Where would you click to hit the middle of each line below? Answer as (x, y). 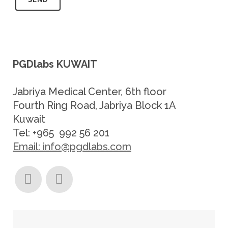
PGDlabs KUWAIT (55, 64)
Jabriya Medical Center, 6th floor (90, 92)
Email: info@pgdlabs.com (72, 147)
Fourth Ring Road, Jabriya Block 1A (94, 105)
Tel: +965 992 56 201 (61, 133)
